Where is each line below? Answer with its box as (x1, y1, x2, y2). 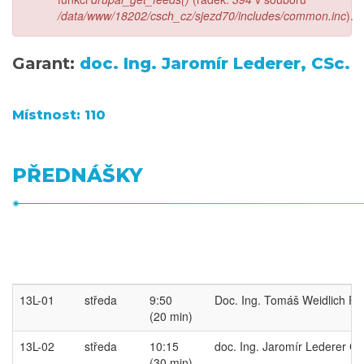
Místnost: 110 (12, 107, 106, 123)
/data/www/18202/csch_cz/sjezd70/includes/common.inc (58, 7, 346, 24)
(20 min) (149, 308, 193, 324)
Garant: (12, 54, 80, 73)
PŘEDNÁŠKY (12, 163, 143, 187)
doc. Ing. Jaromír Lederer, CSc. (80, 54, 350, 73)
